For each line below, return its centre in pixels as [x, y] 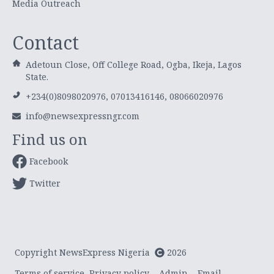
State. [37, 76]
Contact [46, 42]
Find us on [50, 139]
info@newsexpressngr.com [83, 116]
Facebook [49, 161]
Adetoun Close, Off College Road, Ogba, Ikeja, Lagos [133, 64]
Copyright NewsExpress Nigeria [82, 252]
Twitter [45, 183]
